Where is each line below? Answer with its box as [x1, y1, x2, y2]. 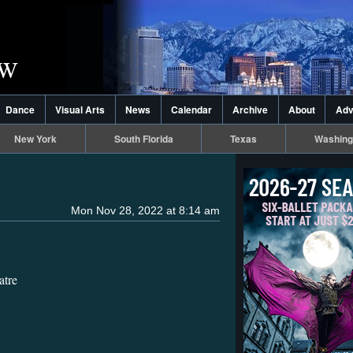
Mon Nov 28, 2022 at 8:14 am [71, 203, 220, 217]
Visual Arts [55, 102, 106, 117]
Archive [232, 102, 269, 117]
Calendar [171, 102, 213, 117]
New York [13, 132, 57, 146]
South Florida [113, 132, 173, 146]
